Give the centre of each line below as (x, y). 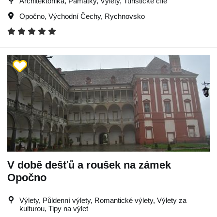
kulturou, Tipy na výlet (54, 208)
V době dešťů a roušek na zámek (89, 165)
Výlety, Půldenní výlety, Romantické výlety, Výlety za (103, 200)
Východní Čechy (75, 16)
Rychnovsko (125, 16)
